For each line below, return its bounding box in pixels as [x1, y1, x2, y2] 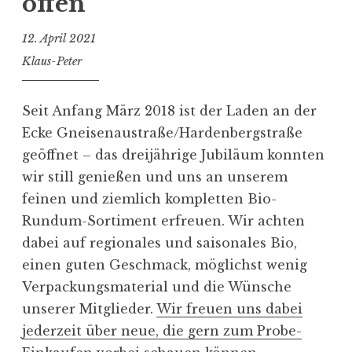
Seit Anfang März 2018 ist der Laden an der [22, 103, 317, 119]
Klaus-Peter [22, 53, 82, 68]
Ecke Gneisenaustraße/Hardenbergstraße [22, 125, 302, 141]
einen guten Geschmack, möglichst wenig [22, 257, 307, 273]
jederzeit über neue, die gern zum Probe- [22, 323, 302, 339]
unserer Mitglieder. [22, 301, 156, 317]
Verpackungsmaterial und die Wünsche [22, 279, 291, 295]
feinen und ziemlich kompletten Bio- [22, 191, 277, 207]
